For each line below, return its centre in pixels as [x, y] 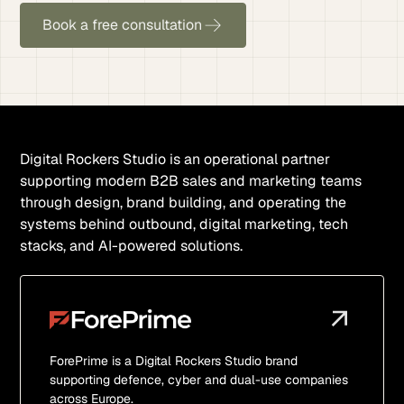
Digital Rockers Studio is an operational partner [175, 159]
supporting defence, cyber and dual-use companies [199, 380]
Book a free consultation [123, 25]
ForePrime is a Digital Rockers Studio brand [174, 361]
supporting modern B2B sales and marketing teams [191, 181]
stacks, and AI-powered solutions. [132, 246]
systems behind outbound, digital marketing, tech [184, 224]
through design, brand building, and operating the [184, 202]
